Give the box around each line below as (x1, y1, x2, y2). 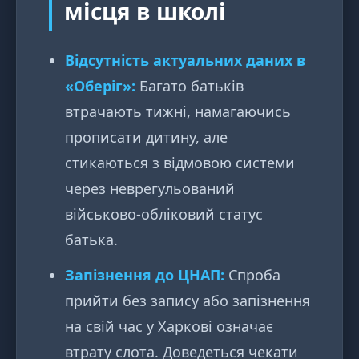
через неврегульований (65, 179, 235, 199)
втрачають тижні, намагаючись (65, 102, 291, 122)
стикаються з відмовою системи (65, 153, 295, 173)
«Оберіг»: (65, 76, 135, 96)
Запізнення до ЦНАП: (65, 265, 224, 285)
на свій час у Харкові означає (65, 317, 273, 337)
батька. (65, 230, 118, 250)
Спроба (224, 265, 280, 285)
